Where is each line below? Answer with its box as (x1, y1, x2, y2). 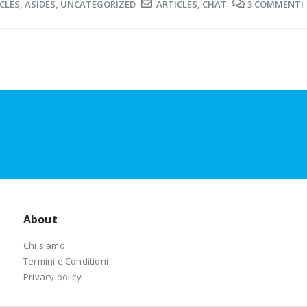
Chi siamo (23, 239, 65, 251)
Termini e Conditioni (23, 255, 108, 267)
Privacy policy (23, 271, 82, 283)
